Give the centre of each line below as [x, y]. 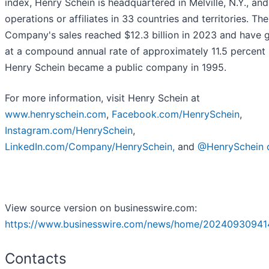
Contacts [36, 259]
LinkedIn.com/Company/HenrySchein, [90, 147]
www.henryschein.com [56, 114]
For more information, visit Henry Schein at [102, 98]
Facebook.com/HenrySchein [176, 114]
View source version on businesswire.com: [101, 208]
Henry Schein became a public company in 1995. [116, 68]
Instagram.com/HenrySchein [69, 131]
